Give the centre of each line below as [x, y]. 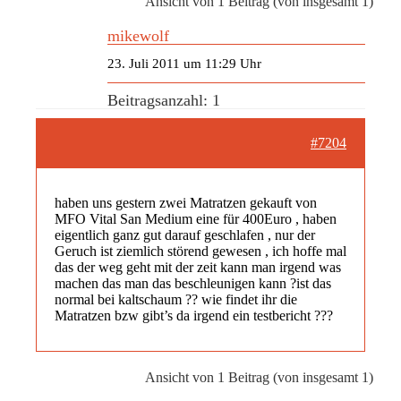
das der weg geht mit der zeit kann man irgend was [198, 267]
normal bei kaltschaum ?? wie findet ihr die [176, 299]
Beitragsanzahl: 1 [164, 100]
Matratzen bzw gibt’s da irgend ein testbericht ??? [194, 315]
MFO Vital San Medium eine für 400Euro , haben [196, 218]
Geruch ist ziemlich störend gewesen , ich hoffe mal [200, 251]
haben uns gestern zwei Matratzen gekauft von [186, 202]
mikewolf [138, 35]
